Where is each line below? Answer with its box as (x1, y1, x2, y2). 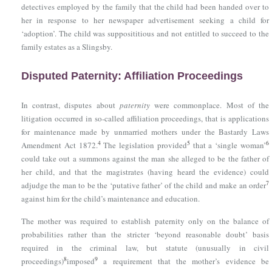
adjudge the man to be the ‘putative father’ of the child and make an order (21, 180, 266, 191)
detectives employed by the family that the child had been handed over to (21, 1, 269, 12)
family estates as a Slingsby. (21, 41, 112, 52)
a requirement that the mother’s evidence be (98, 256, 269, 267)
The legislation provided (100, 140, 187, 151)
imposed (67, 256, 95, 267)
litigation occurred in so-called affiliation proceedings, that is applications (21, 113, 269, 124)
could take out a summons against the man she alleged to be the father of (21, 153, 269, 164)
